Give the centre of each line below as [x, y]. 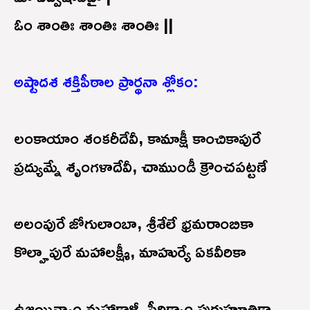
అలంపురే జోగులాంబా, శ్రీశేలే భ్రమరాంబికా [134, 222]
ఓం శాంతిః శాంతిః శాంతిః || [93, 24]
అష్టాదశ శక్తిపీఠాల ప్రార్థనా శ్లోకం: [106, 81]
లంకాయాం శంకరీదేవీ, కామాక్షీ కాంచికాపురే [137, 137]
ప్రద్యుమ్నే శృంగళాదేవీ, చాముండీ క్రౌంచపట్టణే [140, 166]
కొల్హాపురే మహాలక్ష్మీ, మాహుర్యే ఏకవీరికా [130, 251]
